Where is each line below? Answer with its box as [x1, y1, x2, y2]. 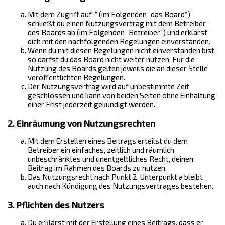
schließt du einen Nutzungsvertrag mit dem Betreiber [28, 18, 206, 28]
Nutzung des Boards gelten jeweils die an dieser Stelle [28, 63, 208, 73]
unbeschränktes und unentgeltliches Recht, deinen [28, 154, 193, 164]
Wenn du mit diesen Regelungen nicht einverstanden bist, [28, 45, 216, 55]
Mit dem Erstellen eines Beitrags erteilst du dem [28, 136, 188, 146]
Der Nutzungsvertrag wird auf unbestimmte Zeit [28, 81, 189, 91]
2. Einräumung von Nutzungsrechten [8, 118, 155, 129]
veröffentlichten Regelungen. [28, 72, 125, 82]
